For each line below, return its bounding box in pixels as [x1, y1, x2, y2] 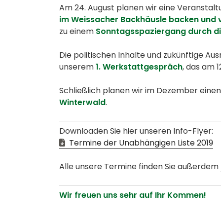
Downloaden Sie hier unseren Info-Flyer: [59, 125, 213, 137]
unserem [59, 61, 94, 73]
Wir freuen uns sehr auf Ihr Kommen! [59, 189, 206, 201]
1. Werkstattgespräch [94, 61, 183, 73]
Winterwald [59, 97, 106, 109]
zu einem [59, 26, 96, 37]
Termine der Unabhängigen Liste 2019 [67, 137, 213, 149]
